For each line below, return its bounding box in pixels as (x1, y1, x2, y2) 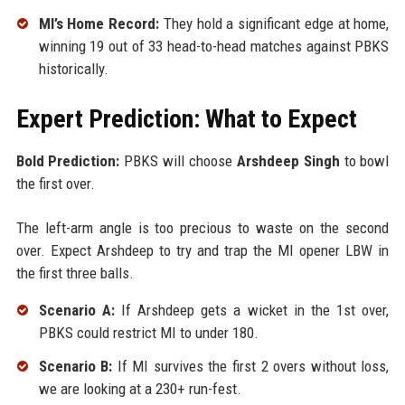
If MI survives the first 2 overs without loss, (112, 357, 390, 376)
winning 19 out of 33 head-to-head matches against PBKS (38, 36, 390, 55)
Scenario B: (38, 357, 113, 376)
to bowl (339, 151, 390, 170)
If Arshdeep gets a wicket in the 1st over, (114, 300, 390, 319)
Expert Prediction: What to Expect (15, 103, 357, 134)
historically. (38, 59, 108, 78)
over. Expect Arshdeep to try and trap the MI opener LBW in (15, 240, 390, 259)
